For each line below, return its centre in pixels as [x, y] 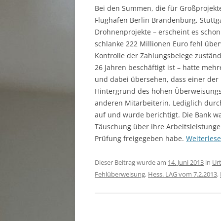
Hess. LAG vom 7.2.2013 [183, 174]
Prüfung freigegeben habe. [140, 138]
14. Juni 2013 [186, 162]
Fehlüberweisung [120, 174]
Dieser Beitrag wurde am [131, 162]
